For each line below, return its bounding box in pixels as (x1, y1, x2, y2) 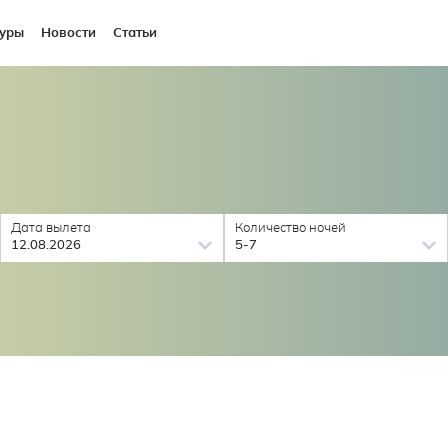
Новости (41, 26, 97, 40)
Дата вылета (11, 221, 92, 235)
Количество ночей (235, 221, 347, 235)
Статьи (113, 26, 158, 40)
